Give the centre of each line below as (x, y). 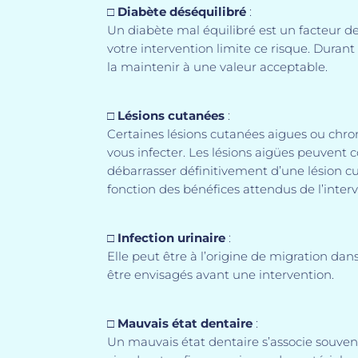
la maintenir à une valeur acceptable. (218, 66)
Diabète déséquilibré (182, 11)
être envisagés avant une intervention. (221, 274)
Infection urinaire (172, 237)
